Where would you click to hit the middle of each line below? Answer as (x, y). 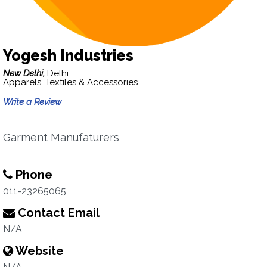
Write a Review (32, 102)
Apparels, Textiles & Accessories (70, 82)
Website (38, 251)
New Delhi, (25, 73)
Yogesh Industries (68, 55)
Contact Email (57, 213)
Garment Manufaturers (61, 137)
